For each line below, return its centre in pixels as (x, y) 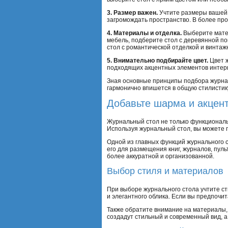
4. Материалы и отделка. (144, 33)
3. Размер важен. (132, 13)
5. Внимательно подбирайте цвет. (158, 61)
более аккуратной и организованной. (161, 156)
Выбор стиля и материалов (165, 171)
